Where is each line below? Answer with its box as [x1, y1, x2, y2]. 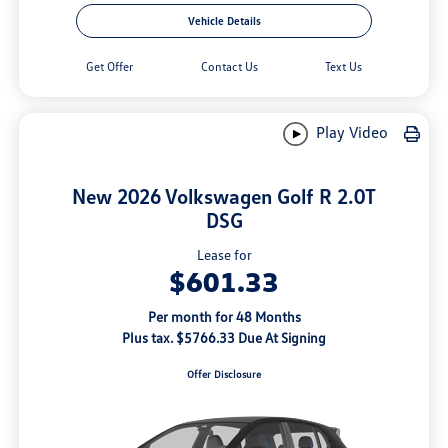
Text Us [324, 58, 362, 74]
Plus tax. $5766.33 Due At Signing [122, 329, 326, 347]
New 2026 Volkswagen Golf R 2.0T [72, 183, 376, 210]
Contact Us [200, 58, 258, 74]
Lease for [196, 246, 252, 264]
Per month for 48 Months [147, 308, 301, 326]
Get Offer [86, 58, 134, 74]
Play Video [311, 121, 388, 142]
